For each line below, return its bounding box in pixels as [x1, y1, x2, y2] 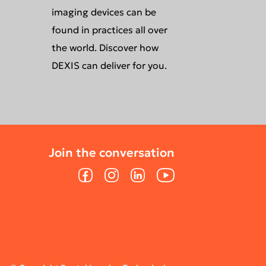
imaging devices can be [51, 6, 156, 18]
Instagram [104, 167, 152, 179]
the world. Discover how [51, 42, 159, 53]
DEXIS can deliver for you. [51, 59, 167, 71]
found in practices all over [51, 24, 167, 36]
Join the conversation [48, 145, 175, 160]
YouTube [156, 167, 195, 179]
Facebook [78, 167, 122, 179]
